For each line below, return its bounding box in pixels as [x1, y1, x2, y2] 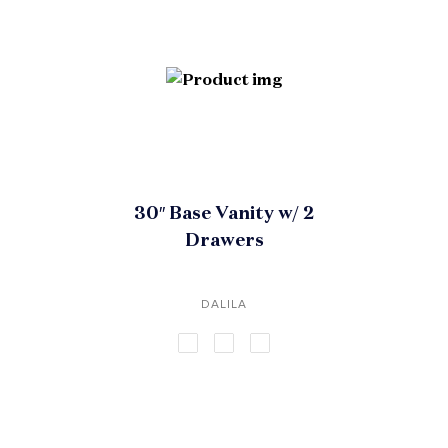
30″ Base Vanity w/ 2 [134, 201, 314, 224]
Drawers [184, 228, 264, 251]
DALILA [201, 297, 247, 311]
